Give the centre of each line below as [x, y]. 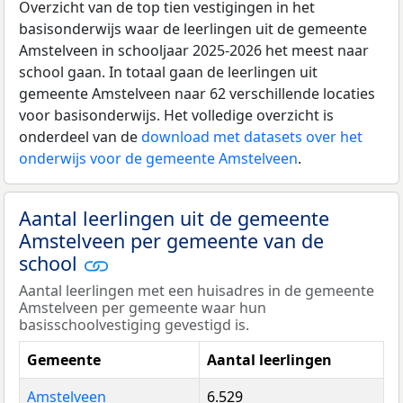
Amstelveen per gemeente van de [171, 240]
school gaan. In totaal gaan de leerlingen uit [168, 72]
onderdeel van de [80, 136]
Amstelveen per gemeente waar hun [143, 307]
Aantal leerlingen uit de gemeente [174, 218]
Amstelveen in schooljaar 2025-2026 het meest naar [194, 50]
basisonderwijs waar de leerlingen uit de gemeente [193, 28]
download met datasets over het [252, 136]
